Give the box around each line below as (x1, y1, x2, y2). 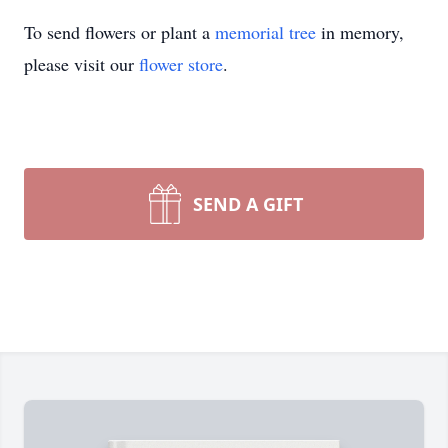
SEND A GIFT (193, 192, 303, 216)
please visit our (24, 52, 139, 76)
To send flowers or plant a (24, 20, 215, 44)
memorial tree (215, 20, 316, 44)
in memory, (316, 20, 404, 44)
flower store (139, 52, 223, 76)
